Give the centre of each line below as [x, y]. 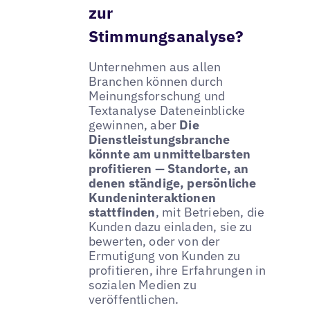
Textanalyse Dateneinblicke [167, 110]
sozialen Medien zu [142, 284]
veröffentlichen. [134, 299]
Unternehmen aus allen [155, 66]
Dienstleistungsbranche [159, 139]
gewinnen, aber [134, 125]
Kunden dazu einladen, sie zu [170, 226]
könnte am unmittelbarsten [170, 154]
